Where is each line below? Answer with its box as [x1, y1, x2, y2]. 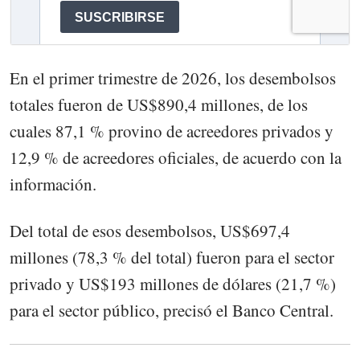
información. [10, 172, 96, 195]
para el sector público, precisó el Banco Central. [10, 298, 333, 321]
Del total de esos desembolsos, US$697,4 [10, 219, 290, 242]
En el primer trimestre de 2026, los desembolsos [10, 66, 336, 89]
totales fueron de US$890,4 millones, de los [10, 92, 308, 116]
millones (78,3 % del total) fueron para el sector [10, 245, 334, 268]
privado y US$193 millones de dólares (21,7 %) [10, 272, 336, 295]
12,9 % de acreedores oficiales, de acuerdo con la [10, 145, 342, 169]
